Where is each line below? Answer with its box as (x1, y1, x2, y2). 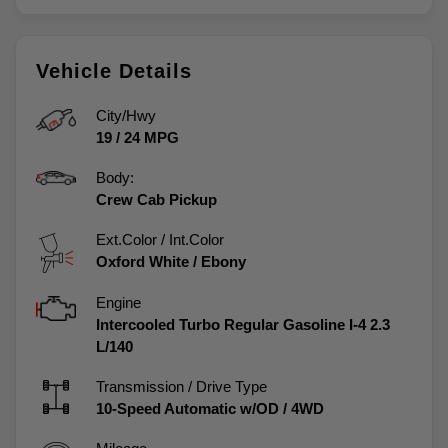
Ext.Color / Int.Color (96, 230, 224, 248)
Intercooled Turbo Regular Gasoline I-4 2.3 (96, 315, 390, 333)
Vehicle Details (36, 59, 192, 82)
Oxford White (96, 252, 189, 270)
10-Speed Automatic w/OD (96, 399, 279, 417)
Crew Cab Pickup (96, 190, 217, 208)
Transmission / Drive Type (96, 377, 267, 395)
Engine (96, 293, 141, 311)
